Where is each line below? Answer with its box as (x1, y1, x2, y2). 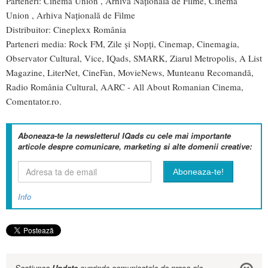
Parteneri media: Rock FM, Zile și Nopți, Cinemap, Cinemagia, (6, 38, 239, 50)
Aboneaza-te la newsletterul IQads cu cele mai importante (18, 130, 231, 142)
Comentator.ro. (6, 95, 62, 108)
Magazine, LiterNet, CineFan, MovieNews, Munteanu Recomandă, (6, 66, 254, 79)
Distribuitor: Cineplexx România (6, 23, 126, 36)
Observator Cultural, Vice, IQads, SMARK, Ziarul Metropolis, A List (6, 52, 262, 65)
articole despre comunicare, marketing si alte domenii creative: (18, 141, 252, 153)
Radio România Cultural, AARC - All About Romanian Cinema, (6, 81, 243, 93)
